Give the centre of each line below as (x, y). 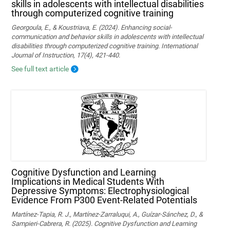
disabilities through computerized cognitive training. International (105, 46)
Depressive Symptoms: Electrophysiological (100, 191)
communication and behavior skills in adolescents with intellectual (108, 36)
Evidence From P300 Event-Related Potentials (104, 200)
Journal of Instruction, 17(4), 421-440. (66, 55)
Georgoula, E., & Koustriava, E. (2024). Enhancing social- (92, 27)
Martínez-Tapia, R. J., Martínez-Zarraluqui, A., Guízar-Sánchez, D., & (107, 215)
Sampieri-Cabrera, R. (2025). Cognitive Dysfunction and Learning (104, 224)
